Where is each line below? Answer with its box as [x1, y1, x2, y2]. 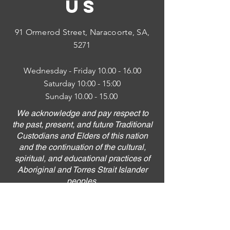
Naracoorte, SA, [89, 27, 150, 37]
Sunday [45, 91, 74, 101]
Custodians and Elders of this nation [16, 131, 148, 141]
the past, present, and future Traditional [12, 120, 152, 129]
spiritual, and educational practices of [14, 154, 150, 163]
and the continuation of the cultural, [18, 142, 146, 152]
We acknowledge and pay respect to [16, 108, 148, 118]
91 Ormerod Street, [14, 27, 90, 37]
